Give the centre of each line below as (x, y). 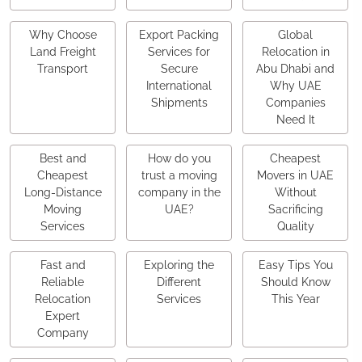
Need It (295, 120)
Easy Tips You (295, 265)
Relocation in (295, 52)
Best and (63, 159)
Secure (179, 69)
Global (295, 35)
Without (295, 193)
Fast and (63, 265)
